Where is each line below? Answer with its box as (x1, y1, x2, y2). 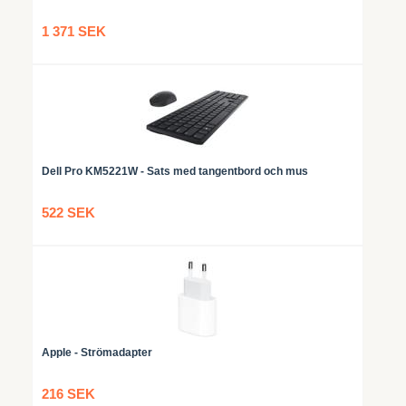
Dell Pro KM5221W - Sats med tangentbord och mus (42, 165, 308, 178)
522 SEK (42, 205, 95, 220)
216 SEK (42, 386, 95, 401)
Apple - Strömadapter (42, 346, 152, 359)
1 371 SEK (42, 24, 106, 39)
